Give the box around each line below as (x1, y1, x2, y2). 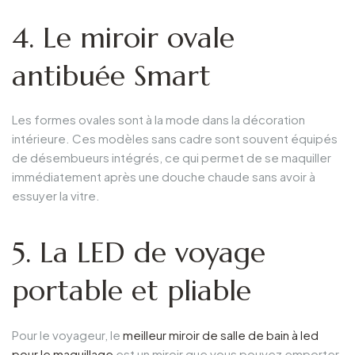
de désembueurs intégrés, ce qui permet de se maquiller (12, 150, 331, 166)
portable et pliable (12, 273, 251, 309)
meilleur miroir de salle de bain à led (123, 326, 319, 342)
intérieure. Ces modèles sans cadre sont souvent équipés (12, 131, 338, 147)
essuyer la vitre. (12, 188, 100, 204)
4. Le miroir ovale (12, 19, 235, 55)
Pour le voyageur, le (12, 326, 123, 342)
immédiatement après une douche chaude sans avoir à (12, 169, 315, 185)
